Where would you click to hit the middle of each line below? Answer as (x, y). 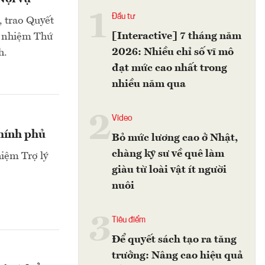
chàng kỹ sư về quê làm (168, 154)
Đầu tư (124, 17)
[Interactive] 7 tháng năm (177, 36)
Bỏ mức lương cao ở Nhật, (175, 138)
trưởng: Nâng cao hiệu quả (177, 256)
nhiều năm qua (149, 84)
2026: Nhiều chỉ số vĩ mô (173, 52)
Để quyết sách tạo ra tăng (174, 240)
